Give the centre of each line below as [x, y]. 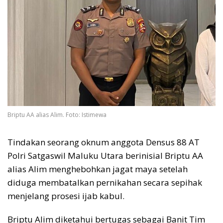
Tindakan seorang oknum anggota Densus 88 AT [104, 142]
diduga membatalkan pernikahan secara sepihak [105, 182]
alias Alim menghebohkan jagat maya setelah [98, 169]
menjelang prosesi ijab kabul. [66, 196]
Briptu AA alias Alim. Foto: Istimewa [57, 114]
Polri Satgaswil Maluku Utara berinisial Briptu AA [105, 155]
